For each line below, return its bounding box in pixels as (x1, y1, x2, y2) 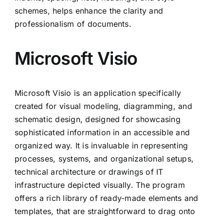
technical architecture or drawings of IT (15, 167, 163, 177)
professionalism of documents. (15, 19, 131, 29)
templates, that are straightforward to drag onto (15, 206, 196, 217)
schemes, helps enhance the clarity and (15, 6, 163, 16)
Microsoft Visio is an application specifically (15, 88, 182, 98)
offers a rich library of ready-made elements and (15, 193, 199, 203)
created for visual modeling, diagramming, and (15, 101, 192, 111)
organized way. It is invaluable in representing (15, 141, 188, 151)
